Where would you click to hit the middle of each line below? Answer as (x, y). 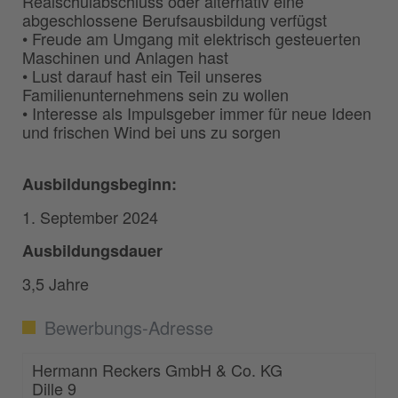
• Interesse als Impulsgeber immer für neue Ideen (197, 112)
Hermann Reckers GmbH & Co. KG (157, 369)
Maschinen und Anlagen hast (125, 56)
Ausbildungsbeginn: (99, 183)
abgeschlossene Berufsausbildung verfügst (175, 19)
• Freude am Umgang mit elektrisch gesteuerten (191, 38)
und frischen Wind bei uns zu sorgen (151, 131)
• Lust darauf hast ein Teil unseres (142, 75)
